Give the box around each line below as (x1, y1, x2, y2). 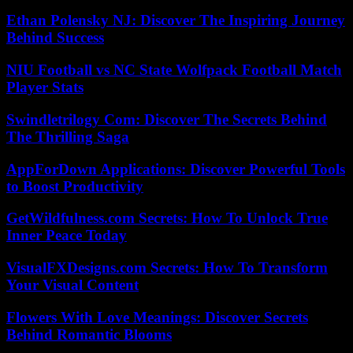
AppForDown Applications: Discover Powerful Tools (6, 160, 345, 177)
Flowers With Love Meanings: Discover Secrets (6, 308, 308, 325)
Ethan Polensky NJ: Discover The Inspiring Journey (6, 12, 345, 29)
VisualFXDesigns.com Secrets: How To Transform (6, 259, 328, 276)
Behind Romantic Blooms (6, 325, 172, 343)
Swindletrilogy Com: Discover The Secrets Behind (6, 110, 327, 128)
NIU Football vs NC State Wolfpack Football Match (6, 61, 342, 79)
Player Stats (6, 79, 84, 96)
